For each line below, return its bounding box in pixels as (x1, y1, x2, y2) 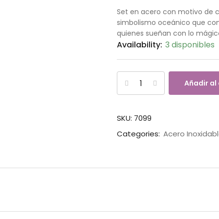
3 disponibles (165, 39, 215, 50)
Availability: (117, 39, 164, 50)
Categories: (117, 129, 162, 139)
